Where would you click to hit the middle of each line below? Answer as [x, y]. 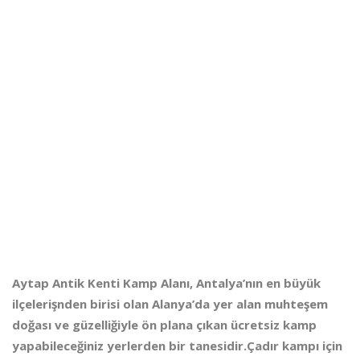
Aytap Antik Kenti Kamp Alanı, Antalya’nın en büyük [166, 283]
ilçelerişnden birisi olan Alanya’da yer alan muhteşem [170, 304]
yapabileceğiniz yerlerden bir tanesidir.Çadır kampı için [177, 346]
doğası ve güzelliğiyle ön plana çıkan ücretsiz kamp [164, 325]
